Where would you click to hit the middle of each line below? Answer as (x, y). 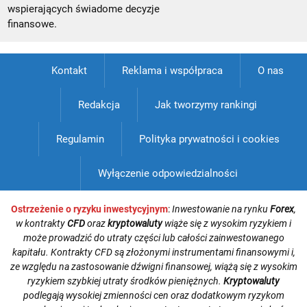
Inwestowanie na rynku (221, 209)
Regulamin (80, 139)
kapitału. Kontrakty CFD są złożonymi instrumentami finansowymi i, (153, 253)
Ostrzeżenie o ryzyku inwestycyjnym (89, 209)
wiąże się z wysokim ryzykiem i (227, 224)
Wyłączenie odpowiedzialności (168, 174)
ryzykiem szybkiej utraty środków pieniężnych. (125, 281)
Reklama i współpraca (172, 71)
